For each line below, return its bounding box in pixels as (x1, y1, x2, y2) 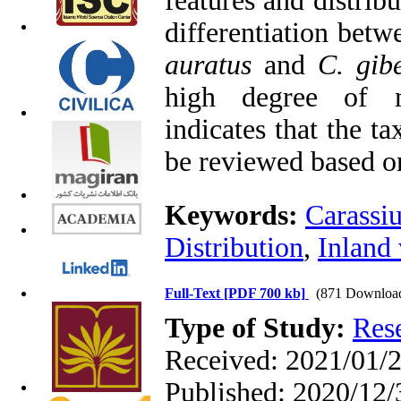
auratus (165, 49, 252, 81)
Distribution (165, 232, 303, 263)
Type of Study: (165, 312, 353, 344)
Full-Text (165, 286, 224, 301)
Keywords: (165, 200, 305, 231)
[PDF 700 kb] (224, 286, 305, 301)
